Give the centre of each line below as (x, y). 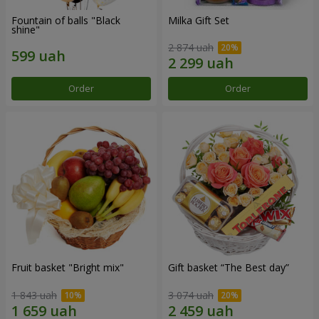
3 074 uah (191, 295)
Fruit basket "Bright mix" (68, 268)
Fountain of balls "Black (66, 20)
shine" (26, 29)
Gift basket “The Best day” (229, 268)
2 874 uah (191, 48)
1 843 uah (34, 295)
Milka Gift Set (199, 20)
